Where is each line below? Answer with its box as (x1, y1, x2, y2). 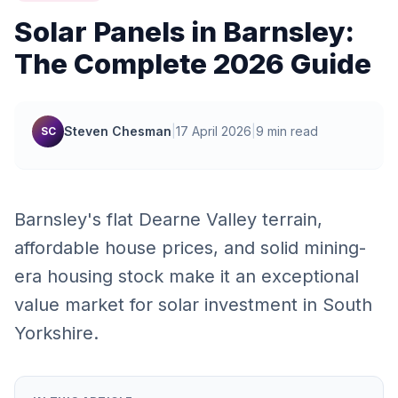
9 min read (256, 123, 318, 139)
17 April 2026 (176, 123, 251, 139)
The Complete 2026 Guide (14, 47, 371, 81)
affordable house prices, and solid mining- (14, 237, 366, 259)
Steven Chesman (64, 123, 171, 139)
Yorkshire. (14, 322, 99, 344)
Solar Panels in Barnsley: (14, 15, 354, 49)
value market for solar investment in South (14, 294, 372, 315)
